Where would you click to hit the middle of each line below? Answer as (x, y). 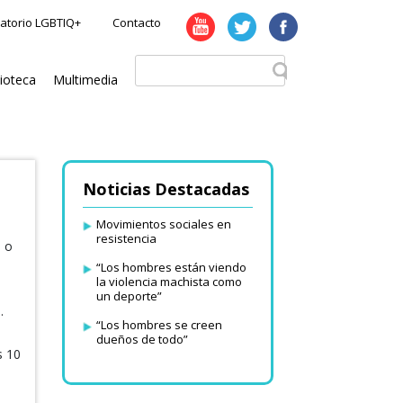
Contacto (137, 22)
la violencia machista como (169, 282)
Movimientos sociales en (163, 224)
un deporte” (129, 296)
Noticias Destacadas (166, 189)
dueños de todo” (142, 339)
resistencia (126, 238)
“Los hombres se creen (159, 325)
